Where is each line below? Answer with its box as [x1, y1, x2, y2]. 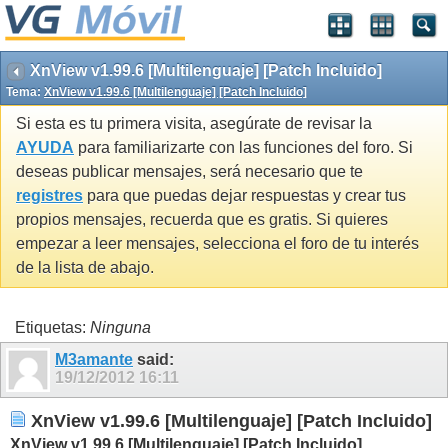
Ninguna [90, 318, 151, 336]
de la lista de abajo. [16, 259, 154, 277]
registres [16, 187, 83, 205]
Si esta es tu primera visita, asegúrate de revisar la [16, 115, 372, 133]
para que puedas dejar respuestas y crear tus [83, 187, 406, 205]
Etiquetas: [15, 318, 90, 336]
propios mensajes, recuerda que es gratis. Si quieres [16, 211, 388, 229]
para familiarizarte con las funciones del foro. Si [74, 139, 413, 157]
